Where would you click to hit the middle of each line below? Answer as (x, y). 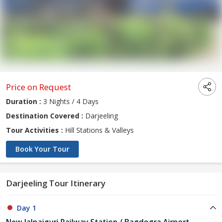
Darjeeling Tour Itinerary (56, 183)
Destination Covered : (45, 116)
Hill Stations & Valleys (98, 130)
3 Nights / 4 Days (70, 102)
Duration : (24, 102)
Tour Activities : (34, 130)
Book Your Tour (42, 149)
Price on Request (38, 87)
